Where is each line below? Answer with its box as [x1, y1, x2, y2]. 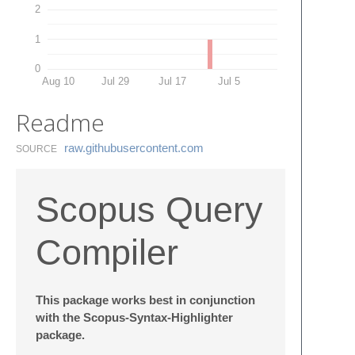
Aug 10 [41, 74, 74, 87]
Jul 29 [101, 74, 129, 87]
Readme [16, 105, 105, 139]
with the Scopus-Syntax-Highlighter [36, 311, 233, 324]
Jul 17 [158, 74, 186, 87]
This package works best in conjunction [36, 293, 255, 307]
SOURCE [16, 143, 57, 155]
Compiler [36, 231, 178, 273]
